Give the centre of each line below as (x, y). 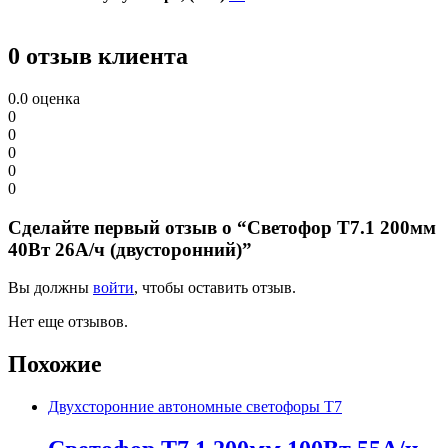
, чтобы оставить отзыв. (215, 288)
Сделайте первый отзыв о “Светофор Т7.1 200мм (222, 227)
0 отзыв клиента (98, 56)
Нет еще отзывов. (68, 322)
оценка (54, 98)
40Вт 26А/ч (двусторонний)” (130, 249)
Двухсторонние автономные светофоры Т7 (195, 407)
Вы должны (50, 288)
